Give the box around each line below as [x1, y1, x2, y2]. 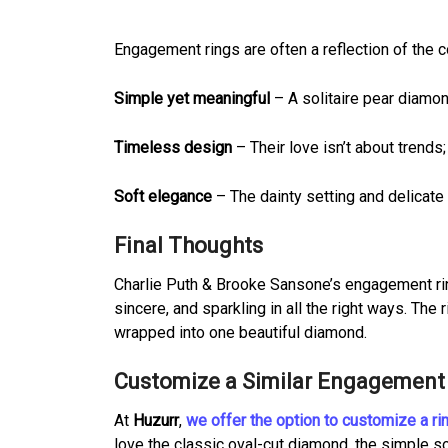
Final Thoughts [114, 233, 263, 258]
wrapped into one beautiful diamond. [114, 323, 367, 342]
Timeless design [114, 138, 232, 157]
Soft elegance [114, 187, 212, 206]
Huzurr [133, 411, 179, 430]
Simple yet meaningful [114, 89, 270, 108]
